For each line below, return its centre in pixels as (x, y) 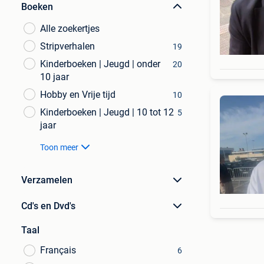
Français (58, 250)
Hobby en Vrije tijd (78, 95)
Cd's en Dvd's (48, 206)
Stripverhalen (67, 46)
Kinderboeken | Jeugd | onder (100, 64)
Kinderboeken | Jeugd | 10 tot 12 (107, 112)
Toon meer (59, 147)
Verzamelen (47, 180)
